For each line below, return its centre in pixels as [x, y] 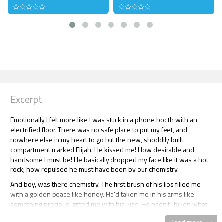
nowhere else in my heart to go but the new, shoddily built [97, 139]
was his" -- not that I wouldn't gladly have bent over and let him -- [108, 214]
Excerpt [26, 99]
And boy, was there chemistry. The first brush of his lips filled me [106, 184]
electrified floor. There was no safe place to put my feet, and [99, 129]
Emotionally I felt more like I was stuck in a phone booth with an [104, 119]
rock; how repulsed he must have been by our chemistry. [95, 169]
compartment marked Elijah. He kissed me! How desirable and [102, 149]
